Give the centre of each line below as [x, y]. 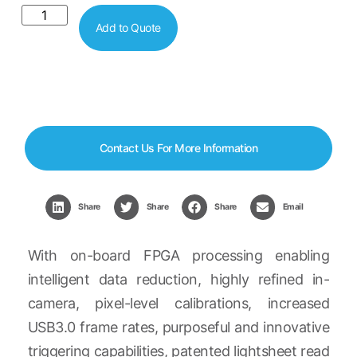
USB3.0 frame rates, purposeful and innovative [178, 328]
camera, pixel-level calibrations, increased [178, 304]
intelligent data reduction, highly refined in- [178, 280]
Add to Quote [128, 28]
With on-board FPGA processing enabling [178, 256]
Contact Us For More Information [178, 147]
